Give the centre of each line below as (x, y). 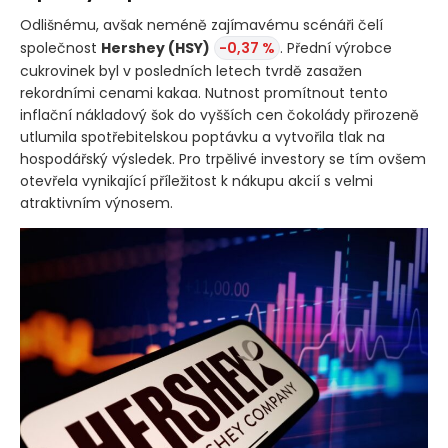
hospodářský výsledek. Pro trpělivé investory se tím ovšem (223, 158)
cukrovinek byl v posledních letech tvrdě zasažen (191, 70)
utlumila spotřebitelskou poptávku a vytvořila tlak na (202, 136)
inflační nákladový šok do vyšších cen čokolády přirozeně (219, 114)
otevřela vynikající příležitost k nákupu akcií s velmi (196, 180)
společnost (60, 47)
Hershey (134, 47)
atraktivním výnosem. (96, 202)
